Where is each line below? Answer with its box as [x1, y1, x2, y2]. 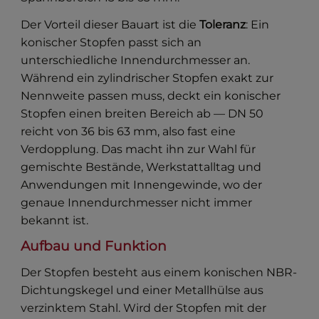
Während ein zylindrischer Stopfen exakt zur [21, 71, 274, 85]
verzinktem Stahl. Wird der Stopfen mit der [21, 301, 267, 315]
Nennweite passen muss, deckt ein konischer [21, 89, 281, 103]
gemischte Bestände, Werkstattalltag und [21, 160, 262, 174]
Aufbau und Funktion [21, 238, 167, 255]
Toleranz [199, 18, 246, 32]
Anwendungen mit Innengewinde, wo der [21, 178, 263, 192]
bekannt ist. [21, 214, 89, 228]
